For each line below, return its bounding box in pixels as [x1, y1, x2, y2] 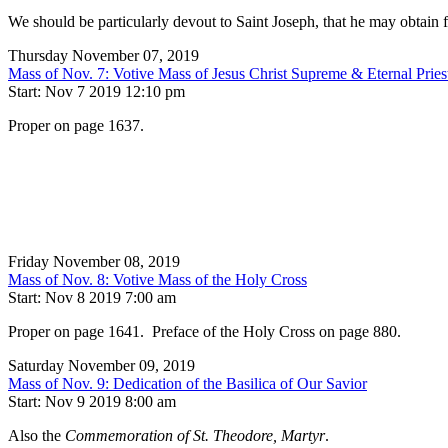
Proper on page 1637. [8, 117, 144, 135]
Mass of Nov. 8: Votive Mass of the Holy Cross [8, 271, 307, 289]
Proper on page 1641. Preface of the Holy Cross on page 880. [8, 323, 401, 341]
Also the [8, 427, 65, 445]
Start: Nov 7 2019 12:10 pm [8, 83, 185, 101]
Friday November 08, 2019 [8, 253, 180, 271]
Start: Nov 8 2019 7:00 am [8, 289, 176, 307]
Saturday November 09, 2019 [8, 357, 195, 375]
